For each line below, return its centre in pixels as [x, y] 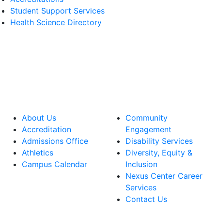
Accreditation [46, 130]
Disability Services [159, 141]
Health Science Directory [56, 22]
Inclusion [141, 164]
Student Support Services [57, 10]
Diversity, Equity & [159, 153]
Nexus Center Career [164, 176]
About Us [39, 118]
